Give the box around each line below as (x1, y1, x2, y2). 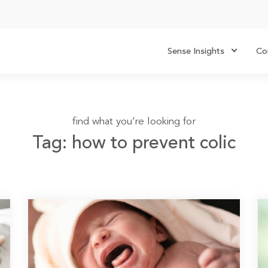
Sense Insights (167, 47, 224, 56)
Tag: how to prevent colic (32, 134, 236, 153)
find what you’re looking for (72, 116, 196, 127)
